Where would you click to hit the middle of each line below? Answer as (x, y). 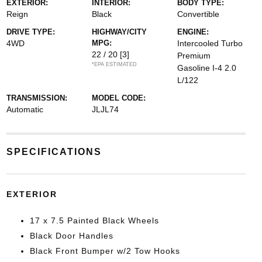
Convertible (199, 14)
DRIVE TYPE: (30, 32)
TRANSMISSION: (37, 98)
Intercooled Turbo (210, 43)
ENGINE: (193, 32)
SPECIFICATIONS (54, 152)
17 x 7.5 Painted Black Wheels (94, 220)
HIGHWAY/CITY (119, 32)
